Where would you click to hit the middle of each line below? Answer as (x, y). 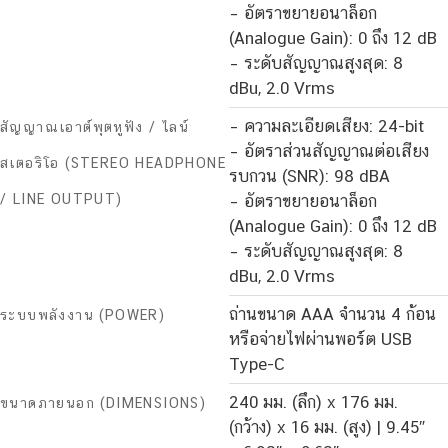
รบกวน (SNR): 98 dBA (309, 176)
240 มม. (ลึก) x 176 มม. (313, 402)
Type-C (257, 364)
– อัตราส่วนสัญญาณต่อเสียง (329, 151)
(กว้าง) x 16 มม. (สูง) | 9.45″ (327, 427)
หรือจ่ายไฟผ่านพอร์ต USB (320, 339)
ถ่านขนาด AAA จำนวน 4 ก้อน (332, 314)
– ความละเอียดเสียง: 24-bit (326, 126)
